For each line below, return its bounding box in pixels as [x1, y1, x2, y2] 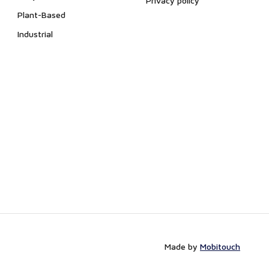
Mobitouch [200, 241, 240, 252]
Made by [165, 241, 200, 252]
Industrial [17, 29, 53, 39]
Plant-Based [17, 10, 66, 20]
